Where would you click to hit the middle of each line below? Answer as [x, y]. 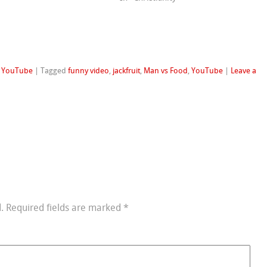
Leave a [244, 70]
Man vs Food [166, 70]
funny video [89, 70]
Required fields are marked [65, 207]
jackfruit [127, 70]
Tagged [55, 70]
